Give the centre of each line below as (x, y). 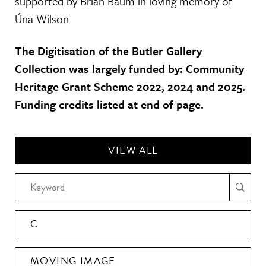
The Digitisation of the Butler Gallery (108, 51)
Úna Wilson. (43, 19)
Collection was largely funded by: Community (129, 69)
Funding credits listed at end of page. (109, 104)
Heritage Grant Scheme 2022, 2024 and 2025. (130, 86)
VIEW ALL (133, 151)
